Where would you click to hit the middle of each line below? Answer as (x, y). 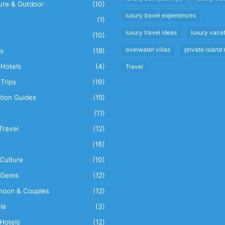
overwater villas (148, 49)
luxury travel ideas (151, 32)
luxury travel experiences (161, 15)
